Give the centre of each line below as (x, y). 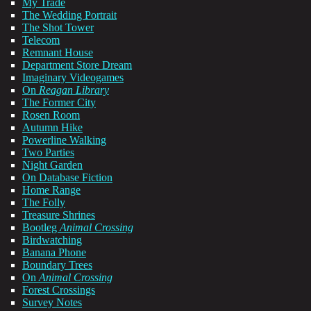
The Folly (44, 203)
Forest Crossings (59, 290)
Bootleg (41, 228)
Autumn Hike (52, 128)
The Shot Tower (58, 28)
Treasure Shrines (59, 215)
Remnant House (58, 53)
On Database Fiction (67, 178)
